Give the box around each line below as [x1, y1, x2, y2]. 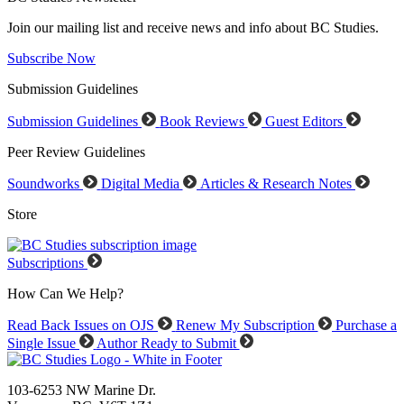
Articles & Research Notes [200, 176, 355, 191]
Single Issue [7, 335, 79, 351]
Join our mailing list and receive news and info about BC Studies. [7, 20, 379, 35]
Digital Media [100, 176, 183, 191]
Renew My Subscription [175, 317, 318, 333]
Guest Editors [265, 113, 346, 129]
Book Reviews [159, 113, 248, 129]
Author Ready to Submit [96, 335, 240, 351]
